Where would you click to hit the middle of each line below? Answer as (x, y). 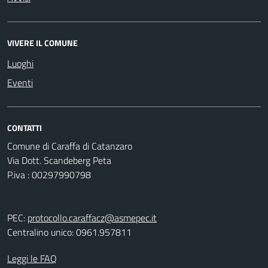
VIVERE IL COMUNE (42, 43)
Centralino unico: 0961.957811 (69, 232)
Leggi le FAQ (32, 258)
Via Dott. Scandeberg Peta (59, 160)
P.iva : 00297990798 (49, 175)
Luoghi (20, 63)
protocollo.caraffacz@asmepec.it (92, 218)
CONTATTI (25, 128)
